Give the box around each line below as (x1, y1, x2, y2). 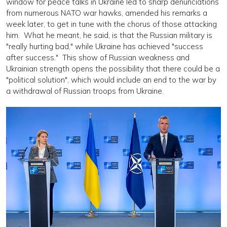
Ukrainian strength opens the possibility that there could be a (6, 63, 220, 73)
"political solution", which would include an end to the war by (6, 74, 216, 85)
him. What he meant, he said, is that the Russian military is (6, 30, 212, 40)
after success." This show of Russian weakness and (6, 52, 190, 62)
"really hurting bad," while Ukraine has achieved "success (6, 41, 203, 51)
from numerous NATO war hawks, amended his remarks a (6, 8, 207, 18)
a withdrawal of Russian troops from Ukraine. (6, 86, 164, 96)
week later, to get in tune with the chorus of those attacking (6, 19, 217, 29)
